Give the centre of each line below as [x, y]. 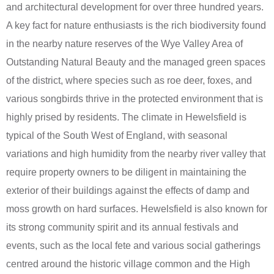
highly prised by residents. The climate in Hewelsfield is [126, 117]
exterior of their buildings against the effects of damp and [128, 190]
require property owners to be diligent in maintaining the [126, 172]
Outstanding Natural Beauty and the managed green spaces [136, 62]
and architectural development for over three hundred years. [135, 7]
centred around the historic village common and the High [128, 264]
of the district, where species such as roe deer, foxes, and [129, 80]
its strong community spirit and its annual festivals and [122, 227]
